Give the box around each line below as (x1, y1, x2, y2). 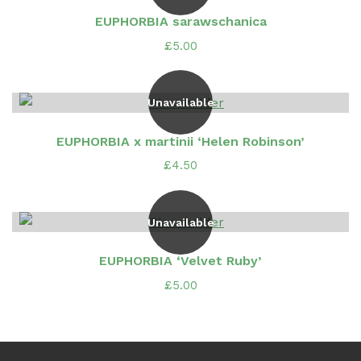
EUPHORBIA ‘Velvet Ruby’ (99, 253, 262, 269)
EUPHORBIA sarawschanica (94, 14, 267, 30)
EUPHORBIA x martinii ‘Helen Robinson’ (56, 133, 305, 149)
